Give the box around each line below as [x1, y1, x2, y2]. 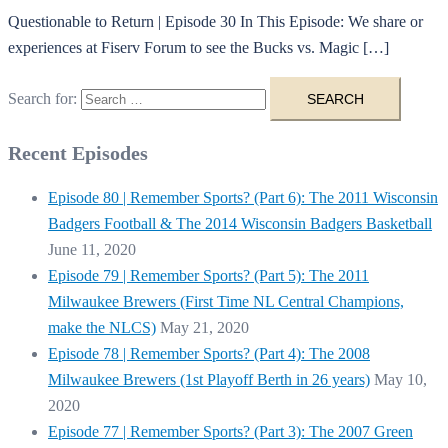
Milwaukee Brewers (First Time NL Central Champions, [48, 293, 404, 311]
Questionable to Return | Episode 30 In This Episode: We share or [8, 13, 423, 31]
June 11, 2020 [48, 241, 136, 259]
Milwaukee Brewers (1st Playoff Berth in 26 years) [48, 371, 370, 389]
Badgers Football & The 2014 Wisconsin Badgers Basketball [48, 215, 432, 233]
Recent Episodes [8, 142, 148, 165]
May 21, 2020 [160, 319, 249, 337]
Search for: [8, 90, 77, 108]
